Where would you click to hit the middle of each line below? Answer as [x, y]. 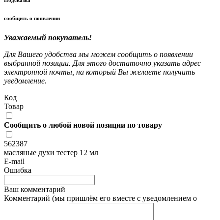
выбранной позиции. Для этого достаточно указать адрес [102, 63]
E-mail [14, 162]
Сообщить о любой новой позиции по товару [83, 125]
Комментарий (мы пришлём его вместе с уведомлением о [100, 198]
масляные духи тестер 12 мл [51, 153]
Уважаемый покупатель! [48, 38]
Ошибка [18, 170]
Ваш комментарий [35, 190]
